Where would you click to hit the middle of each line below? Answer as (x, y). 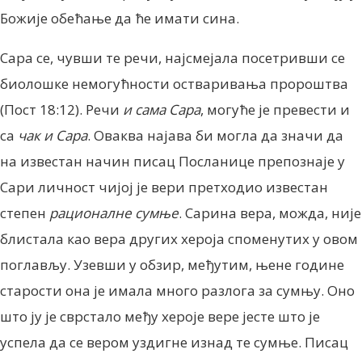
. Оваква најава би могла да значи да (215, 135)
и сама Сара (162, 109)
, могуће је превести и (275, 109)
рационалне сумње (114, 213)
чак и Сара (53, 135)
